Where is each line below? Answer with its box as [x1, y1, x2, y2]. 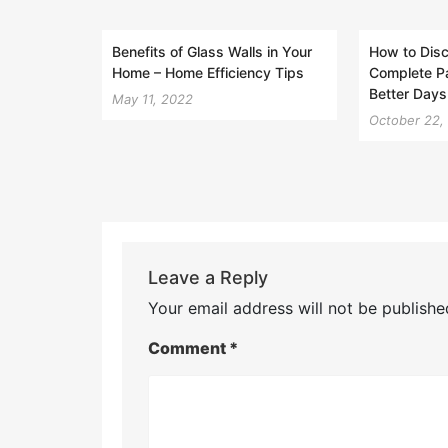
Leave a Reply [147, 267, 268, 289]
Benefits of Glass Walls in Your [112, 42, 312, 60]
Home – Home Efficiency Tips [112, 63, 304, 81]
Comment [147, 338, 229, 359]
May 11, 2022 [112, 90, 193, 107]
